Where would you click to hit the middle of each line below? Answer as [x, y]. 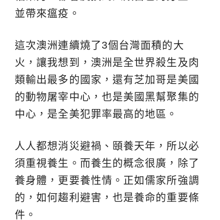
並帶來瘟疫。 [47, 13]
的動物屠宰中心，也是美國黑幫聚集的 [107, 97]
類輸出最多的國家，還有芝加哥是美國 [107, 80]
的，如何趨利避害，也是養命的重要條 [107, 197]
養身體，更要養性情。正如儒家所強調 [107, 180]
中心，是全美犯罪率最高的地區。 [96, 114]
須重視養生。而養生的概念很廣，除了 [107, 163]
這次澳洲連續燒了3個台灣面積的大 [99, 45]
